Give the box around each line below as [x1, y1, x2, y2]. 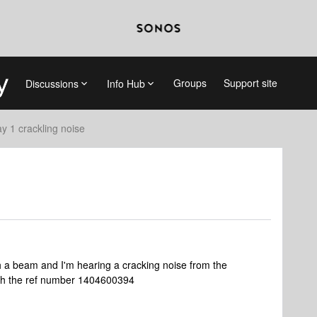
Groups [173, 76, 207, 90]
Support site [223, 76, 277, 90]
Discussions [25, 76, 79, 91]
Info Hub [106, 76, 145, 91]
